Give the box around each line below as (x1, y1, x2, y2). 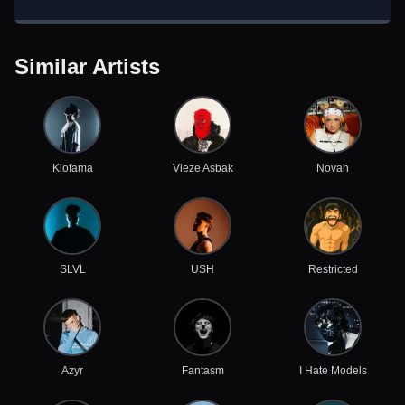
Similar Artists (14, 54, 160, 79)
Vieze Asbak (172, 162, 233, 174)
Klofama (52, 162, 93, 174)
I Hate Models (298, 364, 367, 377)
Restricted (307, 263, 358, 276)
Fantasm (181, 364, 224, 377)
